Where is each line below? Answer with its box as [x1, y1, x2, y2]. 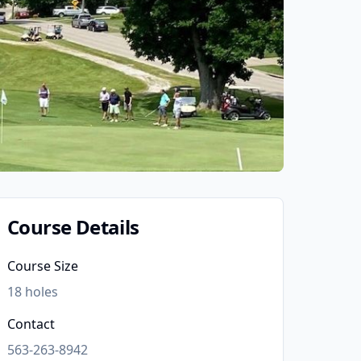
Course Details [7, 214, 139, 240]
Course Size [7, 257, 78, 275]
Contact [7, 315, 55, 333]
